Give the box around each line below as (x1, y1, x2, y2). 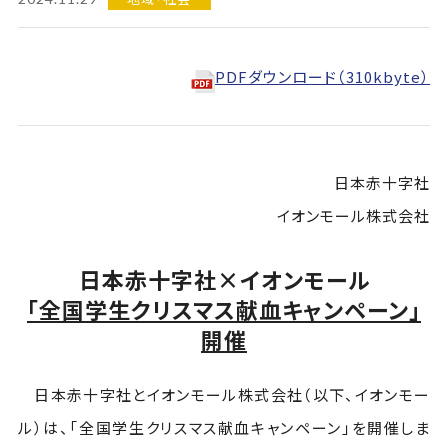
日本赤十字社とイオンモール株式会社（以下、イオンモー (17, 384, 431, 405)
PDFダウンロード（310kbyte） (215, 66, 431, 87)
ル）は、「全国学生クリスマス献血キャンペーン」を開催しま (17, 417, 431, 438)
